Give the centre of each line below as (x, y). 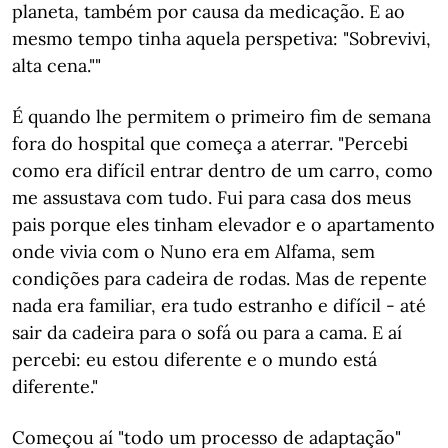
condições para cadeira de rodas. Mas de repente (219, 278)
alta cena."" (56, 65)
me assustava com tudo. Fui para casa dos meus (211, 197)
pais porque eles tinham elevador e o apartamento (223, 224)
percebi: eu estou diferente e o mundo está (194, 359)
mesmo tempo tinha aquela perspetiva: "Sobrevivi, (221, 38)
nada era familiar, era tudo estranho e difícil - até (219, 305)
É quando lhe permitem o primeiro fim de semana (221, 116)
